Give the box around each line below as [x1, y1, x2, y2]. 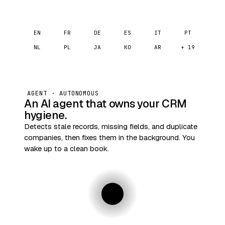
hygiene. [24, 108, 67, 122]
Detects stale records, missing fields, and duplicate [24, 122, 197, 131]
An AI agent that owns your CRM [24, 96, 187, 110]
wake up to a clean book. [24, 144, 109, 153]
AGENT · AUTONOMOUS [27, 89, 99, 97]
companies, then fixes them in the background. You [24, 133, 195, 142]
